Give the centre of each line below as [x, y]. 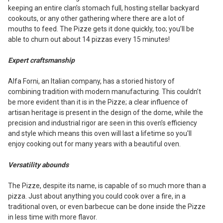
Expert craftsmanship [41, 60]
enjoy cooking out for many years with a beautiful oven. [94, 144]
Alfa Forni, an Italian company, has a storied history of [91, 81]
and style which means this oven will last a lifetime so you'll [100, 133]
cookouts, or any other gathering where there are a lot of [96, 18]
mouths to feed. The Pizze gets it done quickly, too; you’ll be [101, 29]
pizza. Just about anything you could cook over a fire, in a [97, 196]
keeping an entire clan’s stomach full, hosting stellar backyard [104, 8]
